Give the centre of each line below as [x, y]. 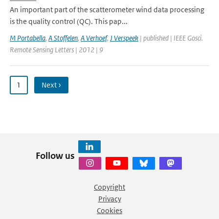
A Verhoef [94, 38]
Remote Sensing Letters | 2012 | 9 [56, 50]
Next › [51, 85]
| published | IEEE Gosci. [171, 38]
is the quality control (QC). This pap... [69, 21]
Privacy [109, 199]
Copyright [109, 187]
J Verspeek [124, 38]
